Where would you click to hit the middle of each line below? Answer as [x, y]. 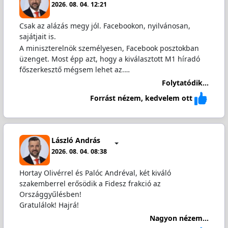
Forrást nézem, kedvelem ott [141, 98]
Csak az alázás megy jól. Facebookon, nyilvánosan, [105, 25]
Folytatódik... [186, 83]
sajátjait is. [37, 36]
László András [76, 140]
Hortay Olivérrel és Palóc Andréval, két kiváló [95, 173]
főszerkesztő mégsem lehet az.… [74, 69]
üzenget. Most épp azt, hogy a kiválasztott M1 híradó [109, 59]
